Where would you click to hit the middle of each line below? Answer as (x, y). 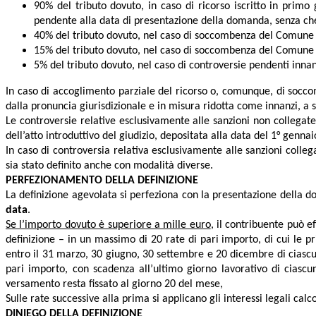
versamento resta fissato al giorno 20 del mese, (114, 285)
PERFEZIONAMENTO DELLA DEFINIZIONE (102, 181)
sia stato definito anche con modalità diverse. (109, 166)
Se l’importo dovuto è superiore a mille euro (108, 225)
